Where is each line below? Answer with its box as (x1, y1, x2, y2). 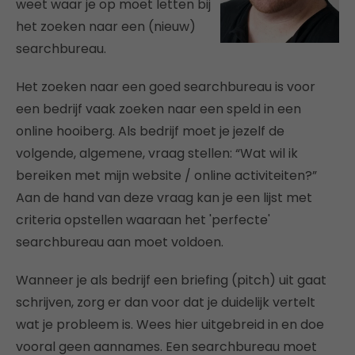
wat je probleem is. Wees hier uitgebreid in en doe (16, 315, 324, 334)
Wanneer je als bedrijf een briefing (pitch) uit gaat (16, 270, 326, 289)
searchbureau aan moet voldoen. (16, 232, 223, 251)
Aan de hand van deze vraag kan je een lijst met (16, 188, 312, 207)
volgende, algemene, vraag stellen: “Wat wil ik (16, 143, 298, 162)
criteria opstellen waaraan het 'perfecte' (16, 210, 270, 229)
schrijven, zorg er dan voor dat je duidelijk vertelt (16, 292, 315, 311)
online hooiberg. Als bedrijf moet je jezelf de (16, 121, 284, 140)
